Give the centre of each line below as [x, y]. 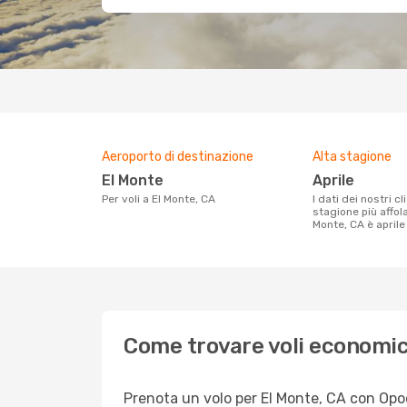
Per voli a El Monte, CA [162, 199]
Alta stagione [352, 157]
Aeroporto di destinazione [178, 157]
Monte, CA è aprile [359, 224]
